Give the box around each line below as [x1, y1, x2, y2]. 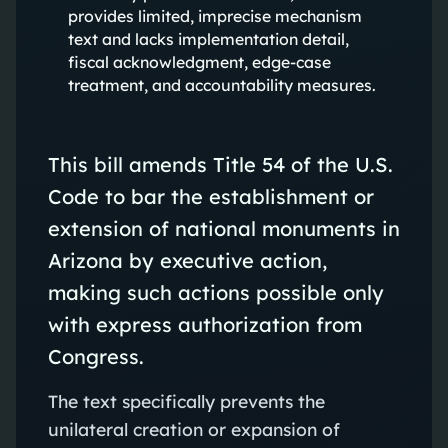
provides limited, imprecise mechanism [67, 5, 362, 26]
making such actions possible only [47, 279, 384, 305]
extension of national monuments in [47, 215, 400, 241]
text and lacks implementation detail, [67, 28, 349, 49]
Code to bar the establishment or [47, 183, 374, 209]
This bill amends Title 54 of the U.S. [47, 151, 393, 177]
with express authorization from [47, 311, 362, 337]
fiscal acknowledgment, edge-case [67, 51, 331, 72]
